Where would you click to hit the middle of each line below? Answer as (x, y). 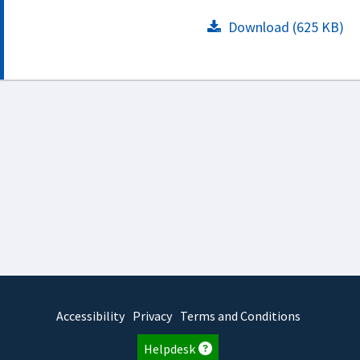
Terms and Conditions (240, 316)
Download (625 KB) (284, 27)
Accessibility (90, 316)
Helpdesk (170, 349)
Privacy (152, 316)
